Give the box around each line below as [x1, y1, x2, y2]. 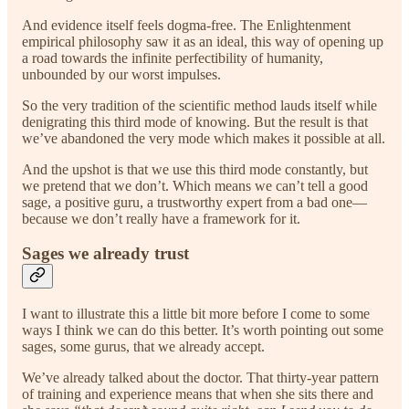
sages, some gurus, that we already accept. [22, 339, 265, 355]
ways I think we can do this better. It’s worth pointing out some [22, 322, 383, 339]
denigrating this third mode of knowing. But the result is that [22, 113, 368, 130]
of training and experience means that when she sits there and [22, 386, 373, 403]
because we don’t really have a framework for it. [22, 210, 300, 226]
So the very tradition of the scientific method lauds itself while [22, 97, 377, 113]
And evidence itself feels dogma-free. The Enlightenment [22, 16, 351, 33]
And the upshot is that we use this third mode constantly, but [22, 161, 368, 177]
